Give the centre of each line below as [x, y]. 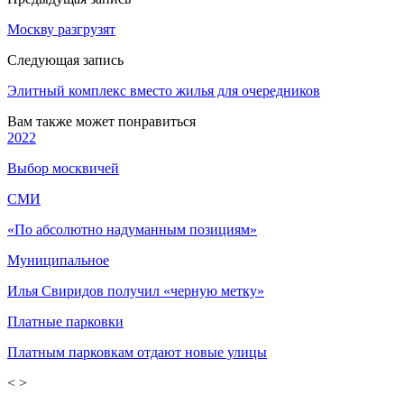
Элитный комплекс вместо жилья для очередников [164, 90]
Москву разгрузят [61, 29]
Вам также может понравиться [101, 121]
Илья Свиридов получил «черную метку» [136, 290]
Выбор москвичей [63, 168]
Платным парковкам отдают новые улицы [137, 352]
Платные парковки [65, 321]
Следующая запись [65, 60]
